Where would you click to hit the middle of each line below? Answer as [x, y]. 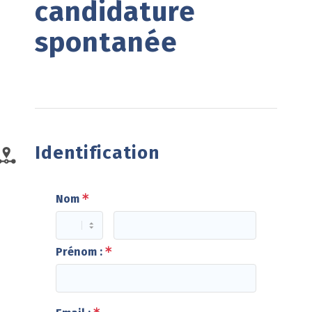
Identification [97, 153]
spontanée [106, 42]
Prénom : [79, 252]
